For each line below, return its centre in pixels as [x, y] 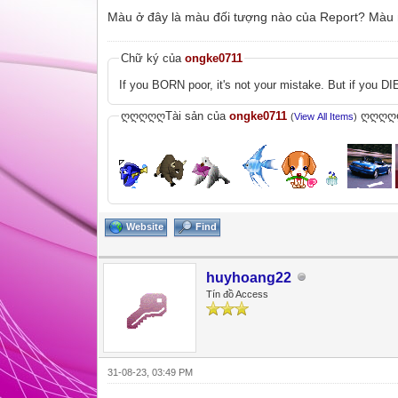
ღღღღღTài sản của [175, 115]
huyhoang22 [249, 277]
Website [145, 226]
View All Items [324, 116]
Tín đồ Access [238, 294]
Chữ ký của [153, 58]
